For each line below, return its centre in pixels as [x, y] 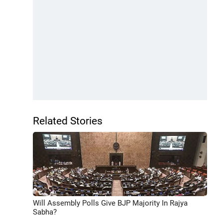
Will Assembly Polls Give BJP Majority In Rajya [110, 203]
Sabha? [45, 212]
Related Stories [68, 121]
